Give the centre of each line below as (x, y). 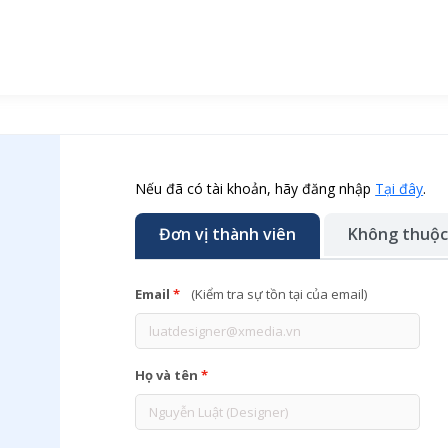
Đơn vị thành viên (228, 234)
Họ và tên (168, 375)
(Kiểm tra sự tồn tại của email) (279, 294)
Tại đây (399, 188)
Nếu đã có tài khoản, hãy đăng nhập (255, 188)
